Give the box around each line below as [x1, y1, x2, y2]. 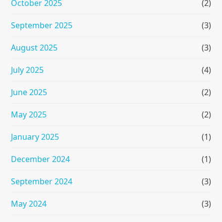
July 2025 [11, 64, 44, 76]
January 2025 [11, 131, 59, 143]
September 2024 [11, 176, 73, 187]
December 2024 [11, 154, 70, 165]
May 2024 [11, 198, 47, 210]
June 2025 [11, 87, 48, 98]
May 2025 [11, 109, 47, 120]
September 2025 [11, 20, 73, 31]
